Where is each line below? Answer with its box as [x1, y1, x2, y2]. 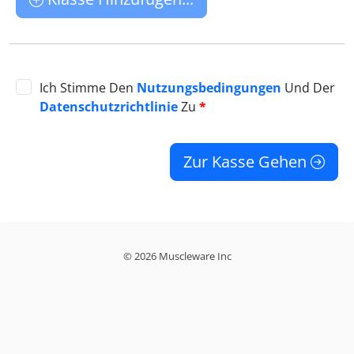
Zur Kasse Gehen [183, 150, 311, 172]
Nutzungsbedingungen [137, 78, 282, 96]
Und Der [281, 78, 336, 96]
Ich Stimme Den [40, 78, 137, 96]
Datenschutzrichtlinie [40, 97, 179, 115]
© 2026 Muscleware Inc [122, 248, 232, 263]
